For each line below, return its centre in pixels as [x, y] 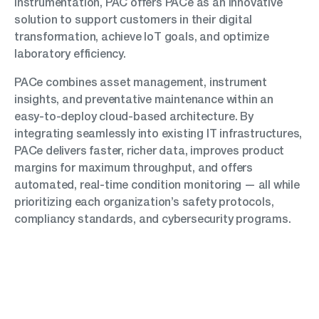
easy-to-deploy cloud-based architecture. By [134, 116]
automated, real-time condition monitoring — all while [157, 184]
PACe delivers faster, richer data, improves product [150, 150]
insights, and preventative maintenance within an [144, 99]
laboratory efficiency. [70, 53]
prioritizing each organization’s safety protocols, [144, 202]
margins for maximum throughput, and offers [134, 167]
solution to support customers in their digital [134, 19]
